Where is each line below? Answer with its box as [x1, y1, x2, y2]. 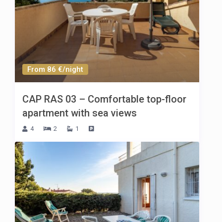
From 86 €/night [27, 64, 84, 74]
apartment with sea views [22, 107, 137, 119]
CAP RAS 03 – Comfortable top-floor [22, 93, 187, 105]
